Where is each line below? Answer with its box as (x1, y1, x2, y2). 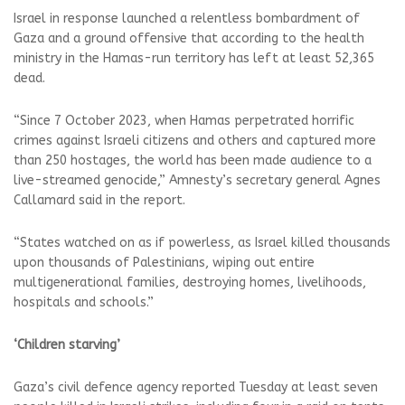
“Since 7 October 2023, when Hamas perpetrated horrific (14, 113, 354, 128)
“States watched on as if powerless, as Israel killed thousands (14, 235, 391, 250)
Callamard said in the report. (14, 193, 185, 208)
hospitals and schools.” (14, 295, 154, 310)
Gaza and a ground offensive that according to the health (14, 31, 364, 46)
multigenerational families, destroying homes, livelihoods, (14, 275, 366, 290)
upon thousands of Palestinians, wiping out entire (14, 255, 315, 270)
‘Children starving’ (14, 337, 120, 353)
